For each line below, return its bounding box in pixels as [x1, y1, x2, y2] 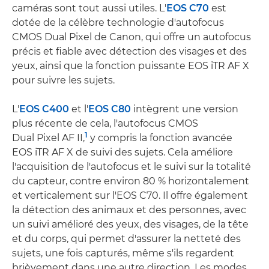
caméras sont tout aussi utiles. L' [12, 2, 166, 14]
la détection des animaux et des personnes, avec [12, 204, 246, 216]
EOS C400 [19, 103, 69, 115]
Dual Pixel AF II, [12, 132, 85, 144]
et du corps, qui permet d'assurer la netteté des [12, 233, 241, 245]
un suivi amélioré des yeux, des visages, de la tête [12, 219, 249, 231]
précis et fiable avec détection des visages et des [12, 46, 247, 58]
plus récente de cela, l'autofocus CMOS [12, 118, 198, 130]
